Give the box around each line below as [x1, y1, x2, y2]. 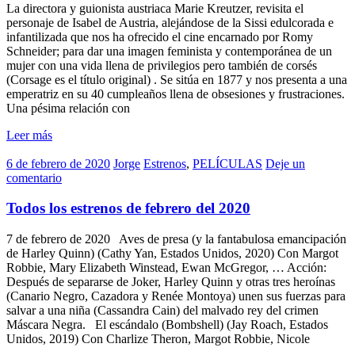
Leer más [6, 128, 52, 142]
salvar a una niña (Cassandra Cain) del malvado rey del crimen [6, 303, 319, 317]
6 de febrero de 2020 [6, 156, 110, 170]
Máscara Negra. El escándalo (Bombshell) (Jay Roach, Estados [6, 318, 328, 331]
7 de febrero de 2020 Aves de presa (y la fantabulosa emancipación [6, 232, 346, 246]
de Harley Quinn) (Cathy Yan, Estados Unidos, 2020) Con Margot [6, 246, 338, 260]
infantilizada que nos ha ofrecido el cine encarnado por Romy [6, 29, 313, 44]
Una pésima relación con [6, 101, 130, 115]
